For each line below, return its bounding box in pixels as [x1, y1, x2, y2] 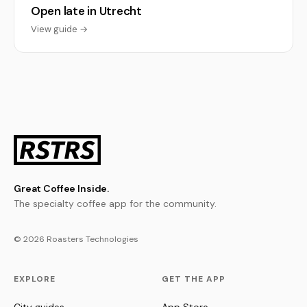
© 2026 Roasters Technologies [14, 234, 138, 245]
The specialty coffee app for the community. [14, 197, 217, 210]
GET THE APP [162, 273, 225, 284]
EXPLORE [14, 273, 56, 284]
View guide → [31, 23, 88, 35]
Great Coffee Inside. [14, 182, 110, 195]
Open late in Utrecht [31, 3, 142, 19]
